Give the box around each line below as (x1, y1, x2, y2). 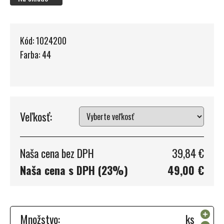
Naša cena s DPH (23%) (20, 161, 128, 178)
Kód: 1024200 (20, 33, 66, 47)
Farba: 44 (20, 47, 51, 61)
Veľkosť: (20, 108, 52, 124)
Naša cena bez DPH (20, 144, 94, 161)
